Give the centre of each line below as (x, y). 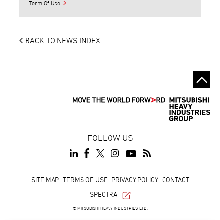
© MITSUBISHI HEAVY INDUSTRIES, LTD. (110, 208)
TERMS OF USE (85, 180)
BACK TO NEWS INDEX (63, 41)
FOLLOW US (110, 138)
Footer (25, 181)
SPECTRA (103, 194)
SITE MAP (45, 180)
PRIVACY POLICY (135, 180)
